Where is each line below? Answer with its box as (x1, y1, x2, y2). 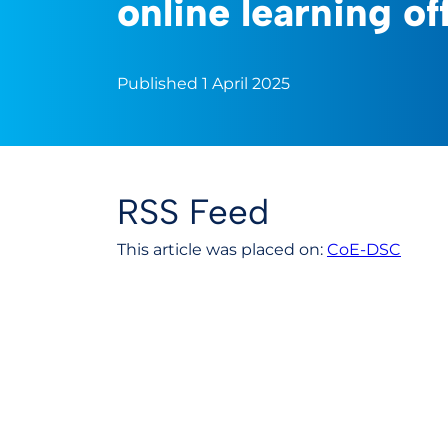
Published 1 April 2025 (117, 74, 290, 93)
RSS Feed (117, 191, 269, 233)
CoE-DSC (327, 240, 401, 259)
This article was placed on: (117, 240, 327, 259)
